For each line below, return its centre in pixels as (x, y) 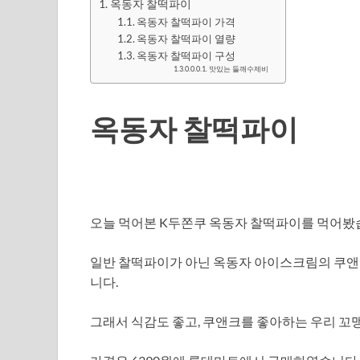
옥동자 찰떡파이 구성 (186, 56)
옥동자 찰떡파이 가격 (186, 22)
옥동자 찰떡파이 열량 (186, 39)
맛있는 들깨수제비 (239, 70)
